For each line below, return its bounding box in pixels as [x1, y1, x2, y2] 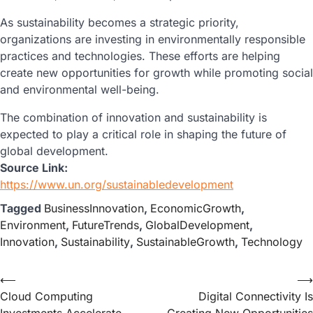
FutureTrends [72, 218, 139, 233]
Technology [241, 235, 303, 249]
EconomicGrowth [150, 201, 241, 216]
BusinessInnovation [44, 201, 144, 216]
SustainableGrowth [136, 235, 235, 249]
